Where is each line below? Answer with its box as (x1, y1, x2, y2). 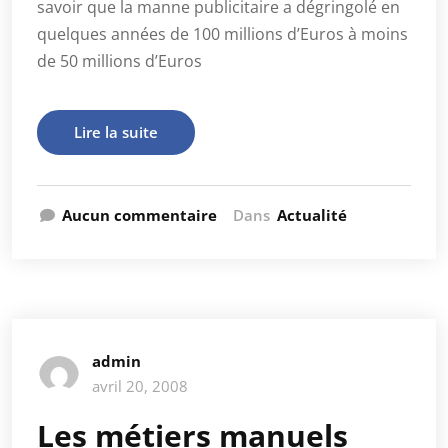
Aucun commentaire (62, 205, 217, 225)
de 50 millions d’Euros (37, 50, 202, 72)
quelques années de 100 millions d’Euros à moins (37, 23, 408, 45)
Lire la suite (74, 122, 158, 142)
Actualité (277, 205, 347, 225)
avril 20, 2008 (92, 376, 188, 396)
